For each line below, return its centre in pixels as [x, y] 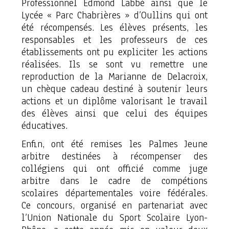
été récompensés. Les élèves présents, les [114, 28]
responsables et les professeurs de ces [114, 40]
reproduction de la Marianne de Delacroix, [114, 77]
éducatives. [44, 126]
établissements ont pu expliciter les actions [114, 52]
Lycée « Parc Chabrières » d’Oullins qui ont [114, 15]
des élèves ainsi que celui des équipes [114, 113]
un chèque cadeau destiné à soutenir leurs [114, 89]
